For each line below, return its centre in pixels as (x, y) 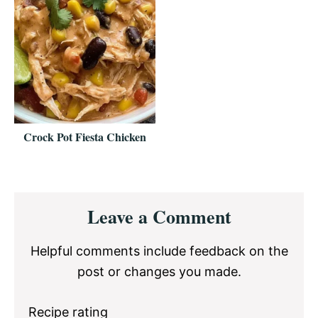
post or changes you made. (159, 271)
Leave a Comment (159, 216)
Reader (45, 202)
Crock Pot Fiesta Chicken (84, 136)
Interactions (67, 224)
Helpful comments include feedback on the (159, 251)
